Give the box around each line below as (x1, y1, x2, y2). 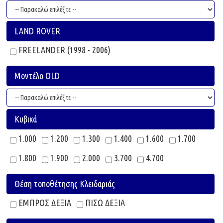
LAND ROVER (14, 26, 60, 36)
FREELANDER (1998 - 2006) (16, 45, 111, 55)
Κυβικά (14, 114, 37, 124)
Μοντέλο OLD (14, 71, 60, 81)
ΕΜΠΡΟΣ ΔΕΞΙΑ (16, 197, 71, 208)
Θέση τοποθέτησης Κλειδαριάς (14, 178, 115, 189)
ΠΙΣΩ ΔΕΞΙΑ (83, 197, 125, 208)
